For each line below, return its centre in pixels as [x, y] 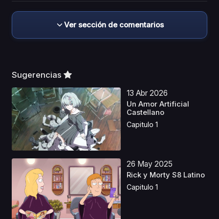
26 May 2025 [150, 164]
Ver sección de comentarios [114, 24]
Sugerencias [38, 75]
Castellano [146, 112]
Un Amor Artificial [158, 104]
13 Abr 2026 [147, 93]
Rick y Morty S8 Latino [166, 175]
